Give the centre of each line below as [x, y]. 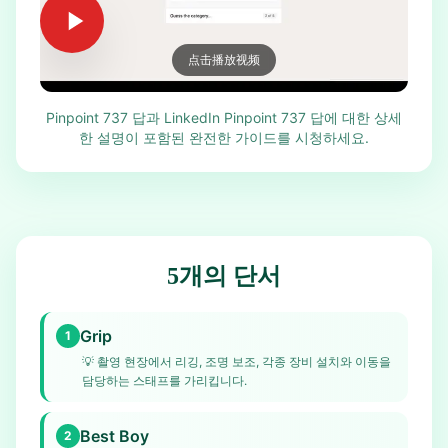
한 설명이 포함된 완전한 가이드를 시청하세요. [224, 137]
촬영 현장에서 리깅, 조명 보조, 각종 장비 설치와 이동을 [244, 361]
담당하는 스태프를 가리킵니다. [164, 380]
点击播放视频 [224, 59]
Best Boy [114, 436]
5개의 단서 [224, 276]
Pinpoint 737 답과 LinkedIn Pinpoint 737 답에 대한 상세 [224, 117]
